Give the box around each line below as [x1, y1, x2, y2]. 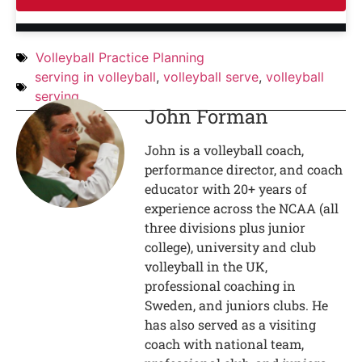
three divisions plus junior [145, 219, 306, 237]
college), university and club [145, 238, 317, 256]
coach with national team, [145, 335, 305, 353]
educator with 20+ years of [145, 180, 308, 198]
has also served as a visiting [145, 316, 317, 334]
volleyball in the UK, [145, 258, 268, 276]
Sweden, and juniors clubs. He [145, 297, 329, 314]
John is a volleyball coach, [145, 141, 305, 159]
